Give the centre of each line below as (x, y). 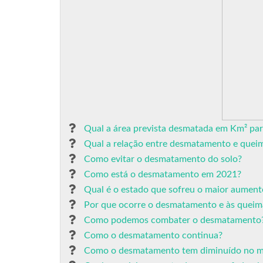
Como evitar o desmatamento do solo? (163, 159)
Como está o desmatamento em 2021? (163, 174)
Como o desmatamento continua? (153, 235)
